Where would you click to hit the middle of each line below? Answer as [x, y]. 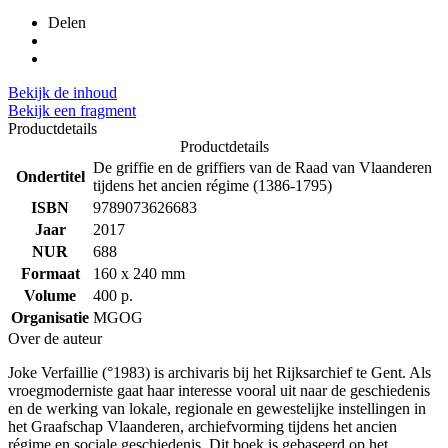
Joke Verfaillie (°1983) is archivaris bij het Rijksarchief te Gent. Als [219, 373]
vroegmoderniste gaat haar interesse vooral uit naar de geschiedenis [219, 391]
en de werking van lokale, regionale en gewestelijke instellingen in [217, 409]
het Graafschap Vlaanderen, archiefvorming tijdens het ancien [202, 427]
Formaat [50, 274]
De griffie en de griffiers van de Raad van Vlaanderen [262, 168]
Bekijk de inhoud [62, 93]
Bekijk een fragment [72, 111]
